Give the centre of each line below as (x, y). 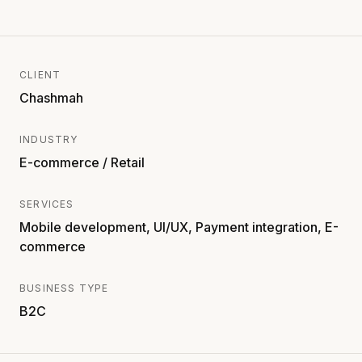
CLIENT (40, 74)
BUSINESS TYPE (64, 288)
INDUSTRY (49, 139)
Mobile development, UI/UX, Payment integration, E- (179, 227)
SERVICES (47, 204)
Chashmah (51, 97)
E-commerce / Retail (82, 162)
